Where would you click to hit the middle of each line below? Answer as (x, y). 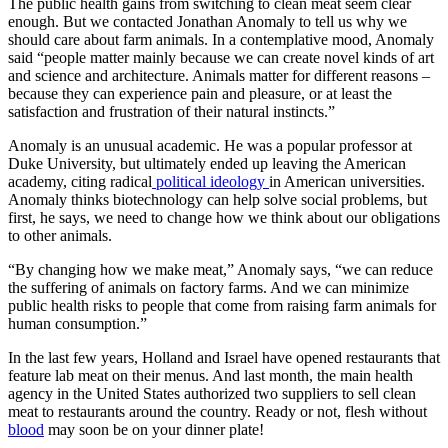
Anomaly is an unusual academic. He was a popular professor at (210, 145)
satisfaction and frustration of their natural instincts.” (171, 111)
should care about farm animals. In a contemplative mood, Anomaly (221, 39)
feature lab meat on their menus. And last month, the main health (210, 375)
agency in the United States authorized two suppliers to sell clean (212, 393)
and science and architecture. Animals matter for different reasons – (219, 75)
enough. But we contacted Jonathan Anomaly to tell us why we (207, 21)
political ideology (210, 181)
